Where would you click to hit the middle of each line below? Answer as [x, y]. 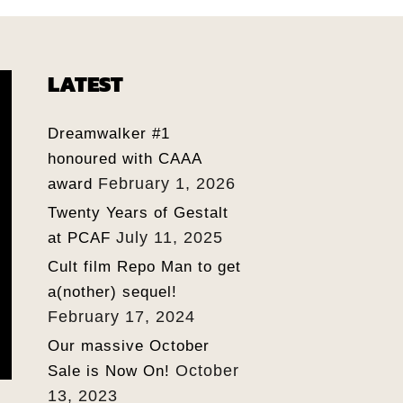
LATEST [85, 84]
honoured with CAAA [124, 159]
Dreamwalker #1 [108, 134]
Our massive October [128, 346]
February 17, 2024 [121, 317]
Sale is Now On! [108, 371]
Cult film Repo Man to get [144, 267]
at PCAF [79, 238]
